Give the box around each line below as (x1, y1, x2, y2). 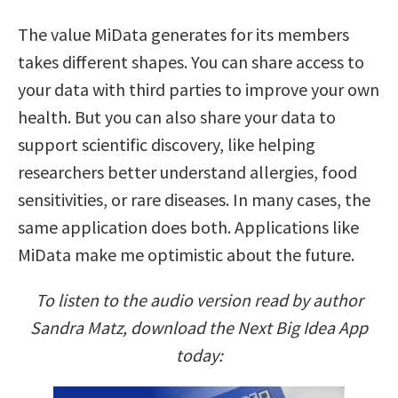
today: (175, 343, 223, 366)
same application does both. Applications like (18, 215, 359, 238)
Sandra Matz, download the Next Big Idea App (30, 315, 368, 338)
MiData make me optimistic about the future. (18, 243, 354, 266)
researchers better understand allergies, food (18, 160, 357, 183)
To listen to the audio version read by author (35, 288, 363, 311)
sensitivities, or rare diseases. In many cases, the (18, 187, 370, 211)
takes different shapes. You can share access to (18, 50, 364, 73)
